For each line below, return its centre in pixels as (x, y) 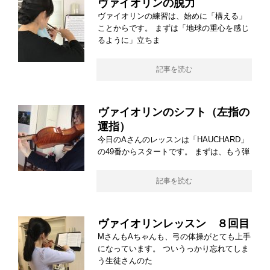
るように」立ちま (129, 40)
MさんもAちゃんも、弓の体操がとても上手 (174, 236)
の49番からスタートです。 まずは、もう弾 (174, 151)
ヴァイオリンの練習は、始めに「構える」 (172, 16)
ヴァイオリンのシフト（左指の (174, 112)
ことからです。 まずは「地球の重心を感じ (173, 28)
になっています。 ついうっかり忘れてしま (173, 248)
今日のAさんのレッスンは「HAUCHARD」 (173, 139)
